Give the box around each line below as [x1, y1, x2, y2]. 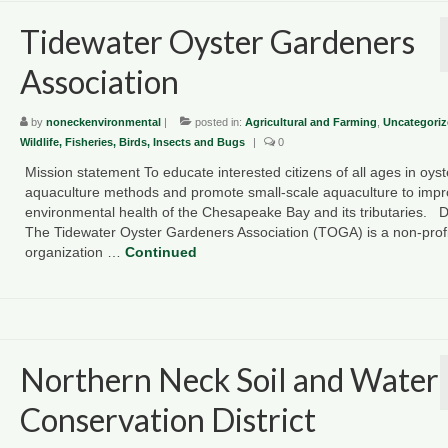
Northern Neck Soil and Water [19, 359, 439, 399]
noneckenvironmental [45, 115, 161, 128]
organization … [24, 243, 125, 260]
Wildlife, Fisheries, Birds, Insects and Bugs [19, 135, 245, 148]
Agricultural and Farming [244, 115, 377, 128]
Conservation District [19, 399, 316, 439]
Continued [124, 243, 197, 260]
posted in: [191, 115, 245, 128]
